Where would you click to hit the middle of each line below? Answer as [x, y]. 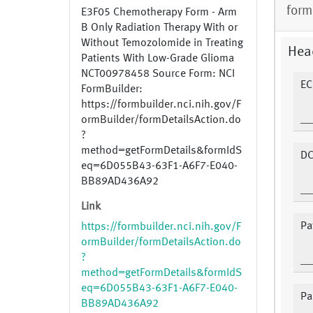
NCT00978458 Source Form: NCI [158, 74]
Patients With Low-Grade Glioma [158, 59]
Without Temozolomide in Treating [162, 44]
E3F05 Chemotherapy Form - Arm [159, 13]
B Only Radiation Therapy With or [159, 28]
